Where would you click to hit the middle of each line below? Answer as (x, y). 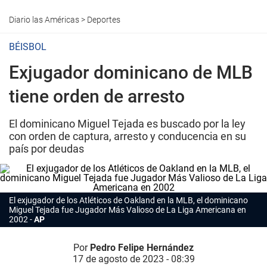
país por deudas (46, 149)
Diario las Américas (44, 20)
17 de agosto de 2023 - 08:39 (133, 259)
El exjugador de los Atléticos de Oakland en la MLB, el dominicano (128, 200)
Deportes (104, 20)
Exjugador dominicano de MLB (131, 72)
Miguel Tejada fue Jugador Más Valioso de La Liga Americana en (128, 210)
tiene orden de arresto (97, 96)
